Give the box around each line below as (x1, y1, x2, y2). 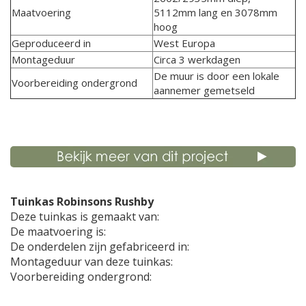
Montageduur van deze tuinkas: (10, 254, 176, 270)
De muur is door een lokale (154, 69, 279, 83)
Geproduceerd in (12, 36, 91, 51)
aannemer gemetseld (154, 83, 255, 98)
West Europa (154, 36, 215, 51)
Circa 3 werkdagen (154, 53, 240, 67)
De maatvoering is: (10, 224, 111, 240)
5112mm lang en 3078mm (154, 5, 277, 20)
